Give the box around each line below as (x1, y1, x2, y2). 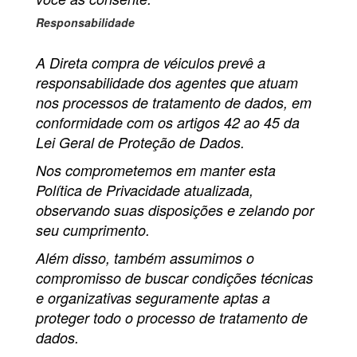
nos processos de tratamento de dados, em (36, 92, 312, 113)
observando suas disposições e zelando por (36, 200, 314, 221)
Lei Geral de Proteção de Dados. (36, 132, 245, 153)
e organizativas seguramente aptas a (36, 288, 270, 308)
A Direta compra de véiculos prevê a (36, 53, 265, 73)
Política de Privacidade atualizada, (36, 180, 253, 201)
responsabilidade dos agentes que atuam (36, 73, 298, 93)
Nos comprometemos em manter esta (36, 160, 276, 181)
